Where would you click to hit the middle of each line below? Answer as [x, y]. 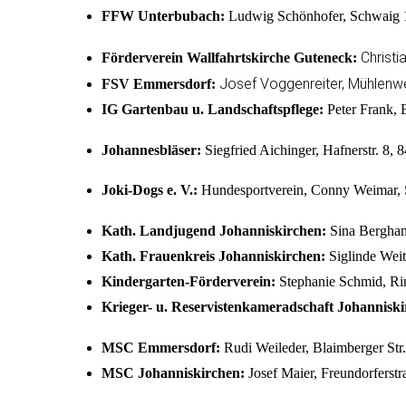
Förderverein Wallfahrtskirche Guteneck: [231, 57]
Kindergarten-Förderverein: [188, 282]
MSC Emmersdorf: [161, 347]
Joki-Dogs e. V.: [150, 190]
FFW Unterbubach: [163, 15]
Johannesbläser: [151, 150]
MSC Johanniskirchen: [173, 372]
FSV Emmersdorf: [160, 83]
